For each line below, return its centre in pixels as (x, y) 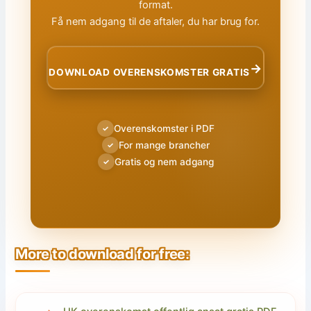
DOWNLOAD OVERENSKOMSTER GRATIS (149, 72)
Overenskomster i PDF (164, 128)
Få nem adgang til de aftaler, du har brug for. (155, 22)
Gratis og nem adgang (164, 162)
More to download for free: (102, 254)
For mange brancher (164, 145)
